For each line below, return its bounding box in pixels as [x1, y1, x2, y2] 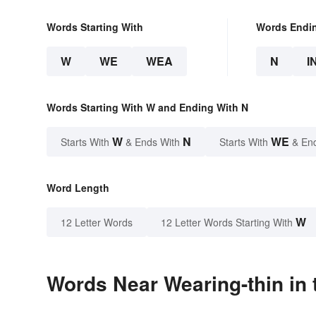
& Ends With [123, 135, 183, 150]
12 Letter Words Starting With [161, 215, 293, 230]
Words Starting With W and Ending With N [47, 100, 248, 115]
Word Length [47, 181, 109, 195]
